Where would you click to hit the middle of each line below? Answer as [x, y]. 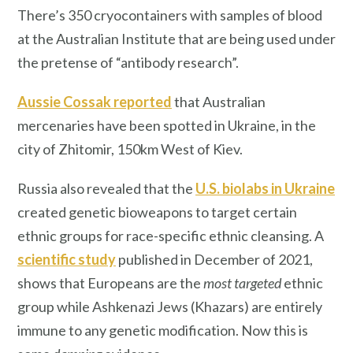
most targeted [242, 282]
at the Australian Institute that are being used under [176, 38]
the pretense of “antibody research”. [128, 62]
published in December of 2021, [214, 259]
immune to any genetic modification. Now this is [163, 330]
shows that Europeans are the [110, 282]
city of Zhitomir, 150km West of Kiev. [130, 149]
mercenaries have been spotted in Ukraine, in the [167, 125]
